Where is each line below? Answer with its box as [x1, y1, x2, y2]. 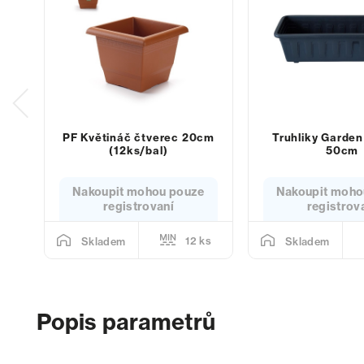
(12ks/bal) [109, 144, 168, 158]
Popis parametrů [37, 307, 215, 336]
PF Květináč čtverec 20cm [62, 131, 214, 145]
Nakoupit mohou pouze [71, 184, 205, 200]
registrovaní [102, 199, 174, 214]
